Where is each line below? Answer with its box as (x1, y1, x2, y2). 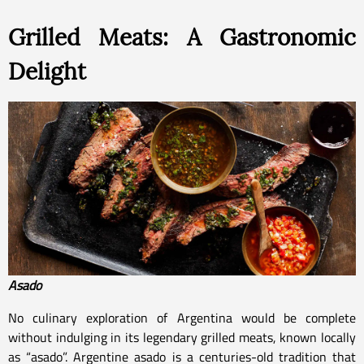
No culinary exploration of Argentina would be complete (8, 307, 356, 327)
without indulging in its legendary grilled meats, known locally (8, 327, 356, 347)
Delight (8, 56, 86, 86)
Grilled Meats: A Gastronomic (8, 22, 356, 52)
